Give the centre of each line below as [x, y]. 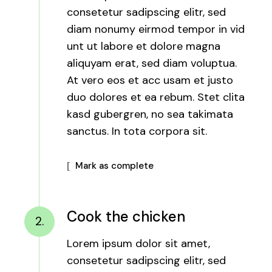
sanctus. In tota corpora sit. [137, 131]
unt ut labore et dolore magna [144, 46]
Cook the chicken [126, 217]
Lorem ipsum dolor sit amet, [139, 244]
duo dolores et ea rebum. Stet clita [156, 97]
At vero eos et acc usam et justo [150, 80]
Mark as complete [115, 166]
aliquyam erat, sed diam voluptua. [152, 63]
